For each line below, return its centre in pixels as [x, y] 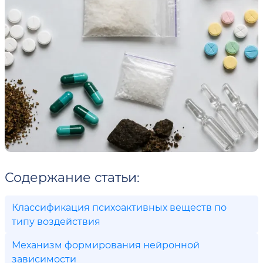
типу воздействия [56, 221]
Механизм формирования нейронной [106, 245]
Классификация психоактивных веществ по [119, 207]
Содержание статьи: [72, 177]
